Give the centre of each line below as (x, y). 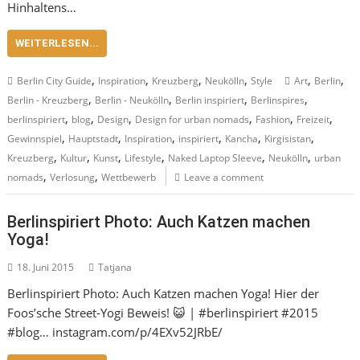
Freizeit (313, 119)
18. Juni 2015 (46, 267)
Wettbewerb (129, 177)
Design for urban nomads (192, 119)
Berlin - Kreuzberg (48, 100)
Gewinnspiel (35, 139)
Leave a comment (224, 177)
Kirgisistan (288, 139)
